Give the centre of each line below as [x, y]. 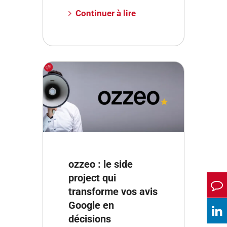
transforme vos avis [113, 192]
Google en [91, 205]
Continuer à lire [106, 13]
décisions [90, 219]
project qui [92, 178]
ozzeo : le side [101, 164]
